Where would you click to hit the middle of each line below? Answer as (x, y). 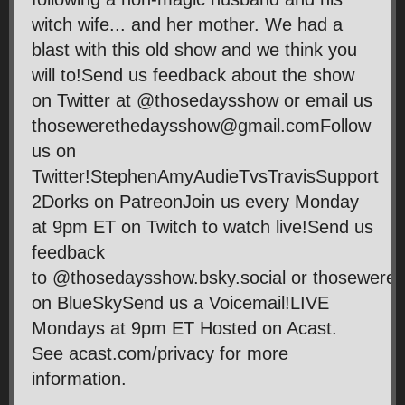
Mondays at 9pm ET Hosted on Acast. (184, 328)
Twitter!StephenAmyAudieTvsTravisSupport (205, 176)
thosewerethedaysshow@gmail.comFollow (201, 125)
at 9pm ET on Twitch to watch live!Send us (202, 226)
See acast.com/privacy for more (160, 353)
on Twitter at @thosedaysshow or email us (202, 100)
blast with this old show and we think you (194, 49)
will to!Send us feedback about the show (193, 75)
